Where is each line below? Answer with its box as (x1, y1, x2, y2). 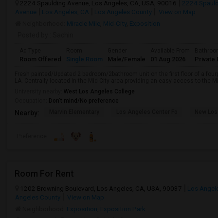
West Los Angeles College (64, 88, 135, 95)
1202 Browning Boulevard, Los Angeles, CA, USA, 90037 (20, 184, 182, 192)
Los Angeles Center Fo (116, 109, 178, 115)
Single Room (66, 55, 103, 63)
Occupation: (15, 97, 49, 104)
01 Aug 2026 (150, 55, 185, 63)
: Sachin (48, 31, 73, 39)
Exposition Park (100, 205, 145, 213)
